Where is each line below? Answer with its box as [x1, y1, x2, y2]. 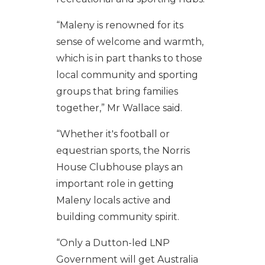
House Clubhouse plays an [56, 161, 183, 173]
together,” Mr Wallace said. [56, 102, 185, 114]
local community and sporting [56, 69, 198, 81]
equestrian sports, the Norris [56, 145, 190, 157]
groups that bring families [56, 86, 178, 98]
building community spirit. [56, 211, 182, 223]
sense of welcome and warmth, [56, 36, 203, 48]
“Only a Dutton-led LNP [56, 237, 170, 249]
